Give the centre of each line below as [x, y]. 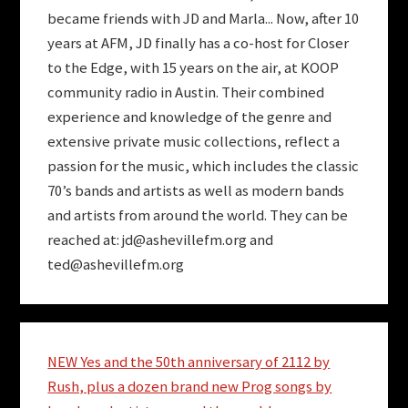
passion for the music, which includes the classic [204, 166]
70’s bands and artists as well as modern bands [196, 190]
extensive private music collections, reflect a [194, 141]
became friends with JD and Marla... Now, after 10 [204, 18]
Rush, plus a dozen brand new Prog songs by [190, 387]
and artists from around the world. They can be [198, 215]
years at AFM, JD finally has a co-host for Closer [199, 43]
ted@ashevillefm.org [116, 264]
